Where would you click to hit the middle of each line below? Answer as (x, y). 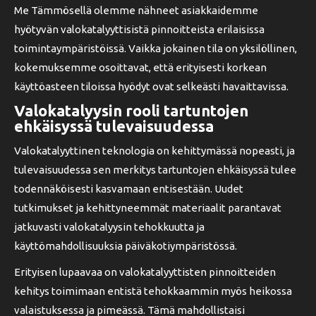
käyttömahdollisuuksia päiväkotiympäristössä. (126, 246)
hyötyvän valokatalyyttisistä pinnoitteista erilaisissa (139, 29)
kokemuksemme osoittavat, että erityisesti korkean (140, 67)
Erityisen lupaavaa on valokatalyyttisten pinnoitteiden (145, 272)
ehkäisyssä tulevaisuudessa (114, 126)
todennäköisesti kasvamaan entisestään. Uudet (129, 189)
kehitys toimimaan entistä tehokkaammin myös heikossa (153, 291)
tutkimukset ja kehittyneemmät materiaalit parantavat (148, 208)
